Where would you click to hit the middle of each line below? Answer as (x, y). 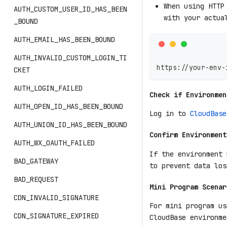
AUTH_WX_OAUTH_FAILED (54, 143)
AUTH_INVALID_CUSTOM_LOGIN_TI (70, 58)
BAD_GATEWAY (36, 161)
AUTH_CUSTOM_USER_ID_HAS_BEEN (70, 9)
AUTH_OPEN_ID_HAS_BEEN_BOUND (68, 106)
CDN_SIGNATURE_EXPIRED (56, 216)
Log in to (170, 114)
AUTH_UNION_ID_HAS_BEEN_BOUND (70, 125)
